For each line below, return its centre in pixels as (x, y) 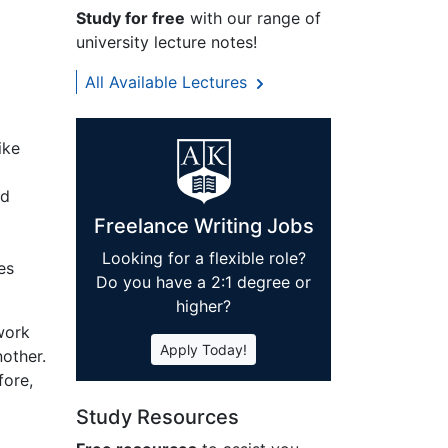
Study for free (130, 18)
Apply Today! (203, 350)
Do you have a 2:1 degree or (203, 282)
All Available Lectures (168, 82)
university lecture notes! (166, 42)
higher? (203, 306)
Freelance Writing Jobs (203, 226)
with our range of (253, 18)
